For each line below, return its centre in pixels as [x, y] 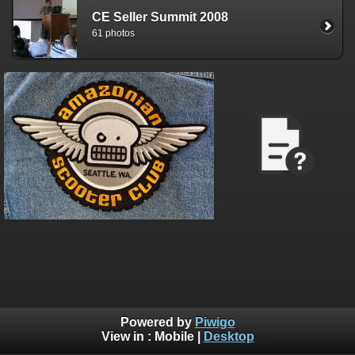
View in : [128, 337]
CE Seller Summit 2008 [160, 17]
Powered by [157, 323]
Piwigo [215, 323]
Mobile [174, 337]
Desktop [229, 337]
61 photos [113, 33]
